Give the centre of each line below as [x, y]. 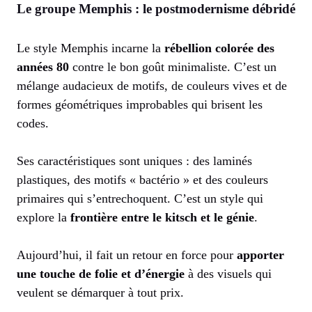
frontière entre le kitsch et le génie [162, 217]
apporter [260, 255]
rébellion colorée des [219, 48]
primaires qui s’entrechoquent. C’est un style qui [140, 198]
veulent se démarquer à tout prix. [100, 292]
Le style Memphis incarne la [91, 48]
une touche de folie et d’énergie [101, 273]
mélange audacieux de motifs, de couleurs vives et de [152, 85]
